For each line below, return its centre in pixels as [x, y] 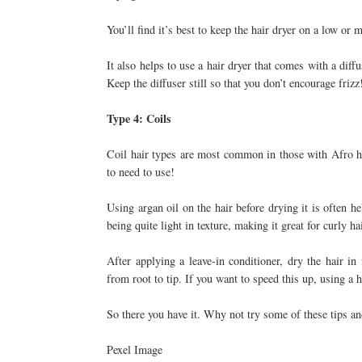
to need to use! [141, 171]
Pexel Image [135, 349]
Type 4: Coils [139, 118]
